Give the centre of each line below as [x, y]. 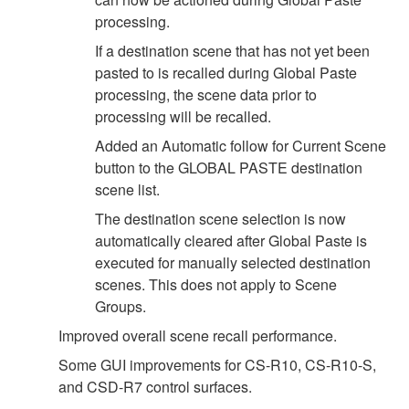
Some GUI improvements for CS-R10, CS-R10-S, [217, 364]
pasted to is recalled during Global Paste [226, 72]
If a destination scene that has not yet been [232, 50]
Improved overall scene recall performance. [198, 335]
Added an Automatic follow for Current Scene [241, 145]
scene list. [127, 189]
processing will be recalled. [183, 116]
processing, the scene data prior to [206, 94]
